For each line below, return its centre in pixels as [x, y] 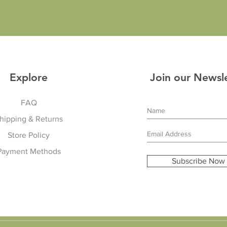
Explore [29, 77]
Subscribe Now [198, 161]
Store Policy [29, 135]
